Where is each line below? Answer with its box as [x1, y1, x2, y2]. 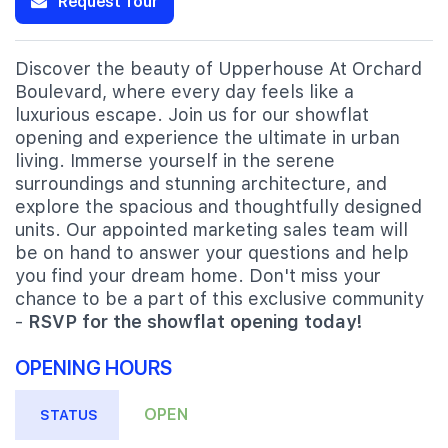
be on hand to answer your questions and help [15, 242, 409, 263]
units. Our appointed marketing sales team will [15, 219, 408, 240]
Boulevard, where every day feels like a [15, 81, 354, 102]
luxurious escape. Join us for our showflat [15, 104, 369, 125]
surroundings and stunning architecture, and [15, 173, 387, 194]
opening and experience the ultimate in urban [15, 127, 400, 148]
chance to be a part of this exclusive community [15, 288, 424, 309]
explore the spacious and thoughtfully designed [15, 196, 422, 217]
